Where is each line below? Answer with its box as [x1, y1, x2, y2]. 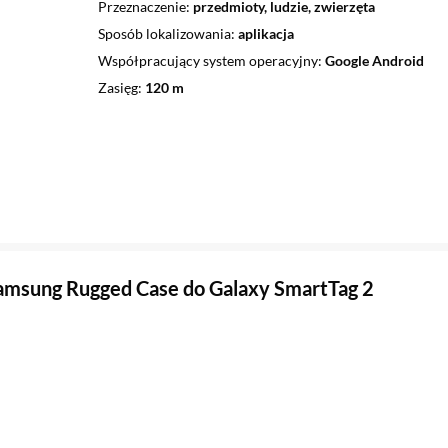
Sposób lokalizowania [97, 24, 231, 42]
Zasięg [97, 78, 138, 96]
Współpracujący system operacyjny [97, 51, 318, 69]
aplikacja [237, 24, 294, 42]
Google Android [324, 51, 424, 69]
